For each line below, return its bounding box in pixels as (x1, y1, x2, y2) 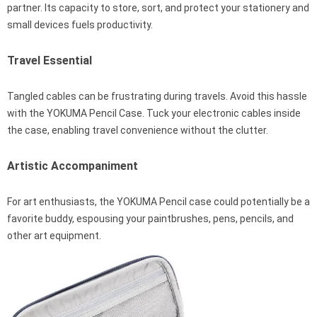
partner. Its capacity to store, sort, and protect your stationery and (7, 2, 309, 14)
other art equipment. (7, 230, 101, 242)
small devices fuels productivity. (7, 19, 153, 31)
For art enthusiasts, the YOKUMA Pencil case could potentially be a (7, 196, 310, 208)
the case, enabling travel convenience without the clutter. (7, 125, 268, 137)
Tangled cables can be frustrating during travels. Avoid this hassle (7, 91, 307, 103)
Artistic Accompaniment (7, 159, 138, 173)
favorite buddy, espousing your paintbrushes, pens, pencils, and (7, 213, 294, 225)
